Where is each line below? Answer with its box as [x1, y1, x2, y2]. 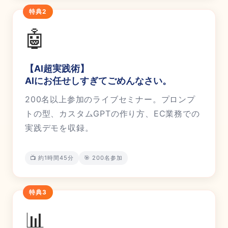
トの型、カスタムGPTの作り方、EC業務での [25, 108, 200, 119]
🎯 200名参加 [84, 154, 123, 162]
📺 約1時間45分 [30, 154, 74, 162]
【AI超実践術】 [25, 63, 89, 74]
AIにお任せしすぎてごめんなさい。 [25, 75, 172, 87]
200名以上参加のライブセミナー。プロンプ [25, 94, 195, 105]
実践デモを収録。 [25, 123, 94, 133]
